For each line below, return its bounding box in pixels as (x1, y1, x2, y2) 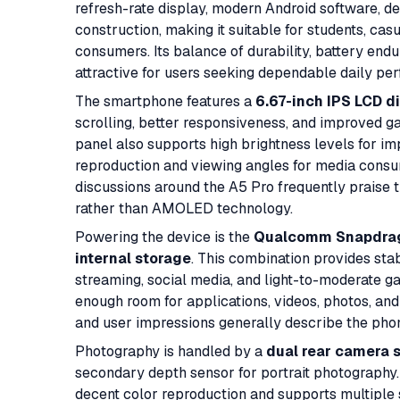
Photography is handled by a (75, 342, 266, 361)
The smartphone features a (75, 92, 255, 111)
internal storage (75, 249, 191, 268)
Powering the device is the (75, 228, 254, 246)
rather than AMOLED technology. (75, 199, 293, 218)
